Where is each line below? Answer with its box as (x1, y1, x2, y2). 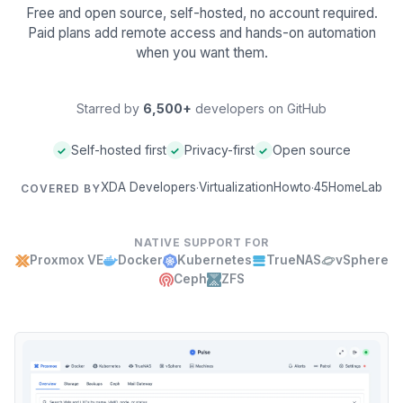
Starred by (76, 101, 143, 116)
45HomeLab (313, 180, 382, 194)
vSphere (335, 253, 389, 267)
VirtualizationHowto (198, 180, 311, 194)
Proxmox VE (29, 253, 103, 267)
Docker (117, 253, 163, 267)
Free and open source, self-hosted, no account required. (25, 4, 378, 22)
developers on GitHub (192, 101, 327, 116)
